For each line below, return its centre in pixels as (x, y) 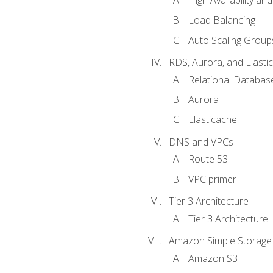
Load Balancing (222, 20)
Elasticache (212, 119)
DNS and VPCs (201, 142)
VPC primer (212, 179)
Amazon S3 (213, 258)
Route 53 (208, 159)
